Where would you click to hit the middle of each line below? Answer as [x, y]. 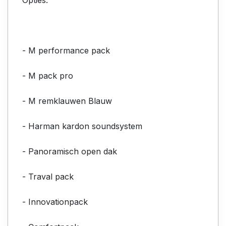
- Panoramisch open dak [70, 151]
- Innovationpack [55, 202]
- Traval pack [48, 176]
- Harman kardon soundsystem [82, 126]
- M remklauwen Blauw [67, 101]
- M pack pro [48, 75]
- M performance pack [66, 50]
